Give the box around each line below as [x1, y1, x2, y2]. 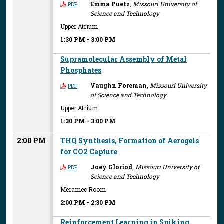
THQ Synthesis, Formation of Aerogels [60, 135, 199, 145]
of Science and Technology [90, 90, 167, 99]
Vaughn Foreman [90, 81, 147, 89]
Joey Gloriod [90, 162, 133, 171]
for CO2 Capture [60, 146, 118, 156]
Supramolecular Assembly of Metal [60, 54, 187, 64]
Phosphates [60, 65, 102, 75]
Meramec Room [60, 185, 106, 193]
